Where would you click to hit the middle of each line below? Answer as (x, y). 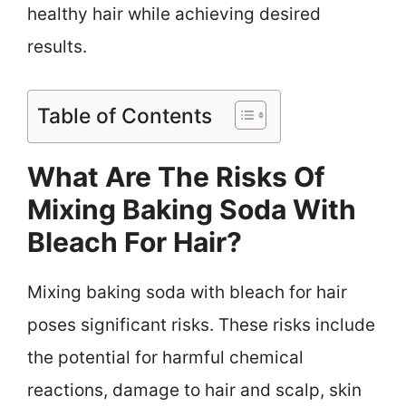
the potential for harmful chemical (165, 357)
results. (57, 47)
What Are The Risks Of (176, 176)
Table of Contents (125, 116)
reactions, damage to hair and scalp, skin (194, 390)
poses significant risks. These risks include (201, 324)
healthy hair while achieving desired (174, 14)
